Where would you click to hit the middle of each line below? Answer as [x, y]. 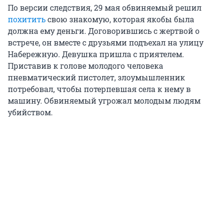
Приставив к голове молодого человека [85, 66]
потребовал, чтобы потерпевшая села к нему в [99, 89]
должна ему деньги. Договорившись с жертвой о [104, 31]
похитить [27, 19]
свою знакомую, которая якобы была [120, 19]
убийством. [30, 112]
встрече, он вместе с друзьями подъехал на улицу [106, 43]
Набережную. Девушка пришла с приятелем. [96, 54]
